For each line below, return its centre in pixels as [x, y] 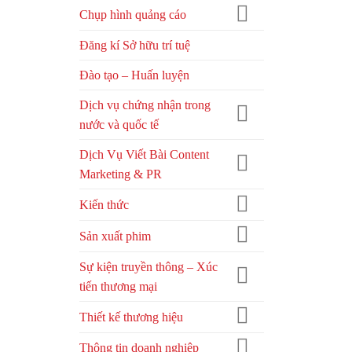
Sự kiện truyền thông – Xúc [148, 266]
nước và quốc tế [119, 125]
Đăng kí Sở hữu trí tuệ [135, 46]
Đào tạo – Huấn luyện [134, 75]
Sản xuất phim [115, 236]
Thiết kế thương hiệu [131, 317]
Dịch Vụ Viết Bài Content [144, 155]
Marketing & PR [121, 174]
